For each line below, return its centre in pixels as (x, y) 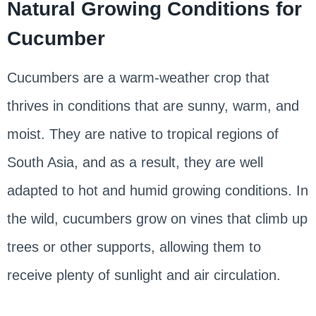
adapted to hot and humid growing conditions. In (157, 191)
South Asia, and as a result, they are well (135, 163)
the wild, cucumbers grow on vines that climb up (157, 219)
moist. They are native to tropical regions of (142, 134)
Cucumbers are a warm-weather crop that (138, 78)
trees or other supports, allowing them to (134, 247)
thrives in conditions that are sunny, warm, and (153, 106)
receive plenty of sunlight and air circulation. (144, 275)
